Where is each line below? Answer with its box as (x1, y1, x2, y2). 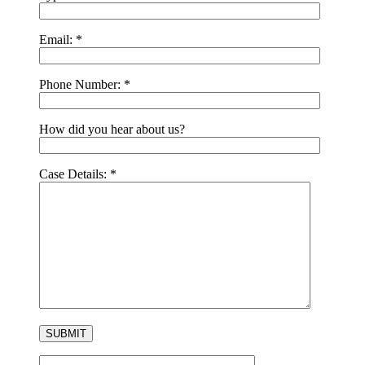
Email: (39, 33, 76, 47)
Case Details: (39, 167, 110, 182)
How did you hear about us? (39, 122, 185, 137)
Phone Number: (39, 77, 124, 92)
